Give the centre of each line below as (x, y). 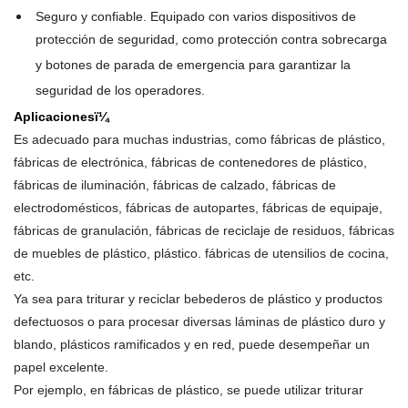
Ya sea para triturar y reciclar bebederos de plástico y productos (198, 298)
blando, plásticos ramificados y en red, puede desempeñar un (192, 344)
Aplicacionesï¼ (61, 116)
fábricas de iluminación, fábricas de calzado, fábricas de (175, 184)
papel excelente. (61, 367)
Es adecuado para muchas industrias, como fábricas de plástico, (199, 139)
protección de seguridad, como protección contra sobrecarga (211, 41)
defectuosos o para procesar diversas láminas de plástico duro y (199, 321)
